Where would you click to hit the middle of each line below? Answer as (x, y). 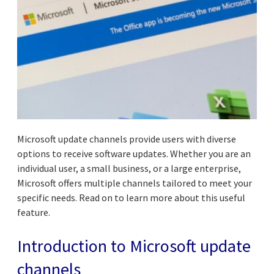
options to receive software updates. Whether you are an (134, 153)
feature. (34, 212)
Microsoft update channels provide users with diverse (127, 139)
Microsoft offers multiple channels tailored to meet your (135, 183)
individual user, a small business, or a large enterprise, (129, 168)
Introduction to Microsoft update (134, 246)
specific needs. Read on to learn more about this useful (131, 197)
